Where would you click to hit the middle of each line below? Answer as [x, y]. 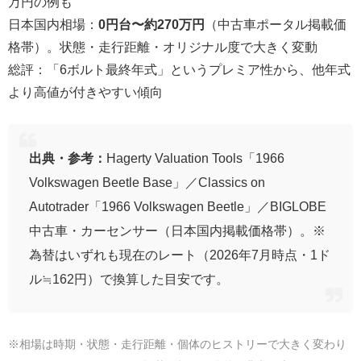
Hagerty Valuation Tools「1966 [195, 158]
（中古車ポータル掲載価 [276, 25]
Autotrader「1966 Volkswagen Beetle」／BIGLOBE [177, 207]
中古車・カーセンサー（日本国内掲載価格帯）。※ [177, 231]
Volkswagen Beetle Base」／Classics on [147, 183]
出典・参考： [67, 158]
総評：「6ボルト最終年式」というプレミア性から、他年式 [179, 70]
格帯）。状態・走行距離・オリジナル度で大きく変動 [163, 47]
